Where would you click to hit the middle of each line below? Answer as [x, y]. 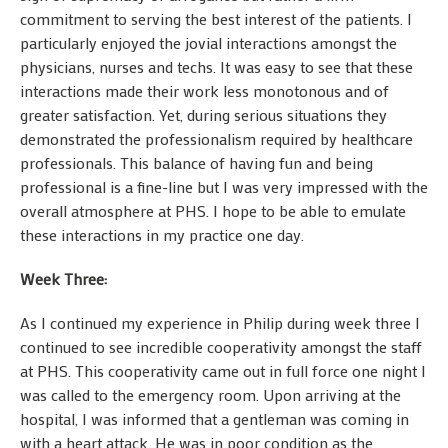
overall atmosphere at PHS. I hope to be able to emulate [213, 211]
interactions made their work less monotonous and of [204, 91]
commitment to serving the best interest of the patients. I [216, 19]
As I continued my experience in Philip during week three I [220, 323]
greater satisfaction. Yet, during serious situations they [203, 115]
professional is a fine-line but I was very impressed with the [224, 187]
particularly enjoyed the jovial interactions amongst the [208, 43]
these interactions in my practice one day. [162, 235]
